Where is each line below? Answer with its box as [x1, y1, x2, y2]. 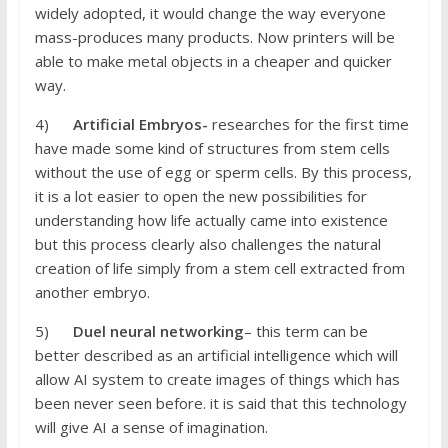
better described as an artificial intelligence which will [34, 345, 398, 366]
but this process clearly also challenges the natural [34, 234, 381, 255]
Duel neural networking [72, 321, 244, 342]
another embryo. [34, 282, 150, 303]
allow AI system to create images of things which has [34, 369, 400, 390]
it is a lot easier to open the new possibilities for [34, 186, 367, 207]
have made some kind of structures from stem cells [34, 138, 390, 159]
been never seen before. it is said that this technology [34, 393, 407, 414]
